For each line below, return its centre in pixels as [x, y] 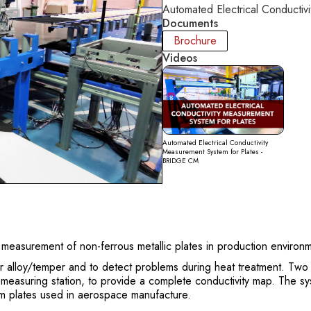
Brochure [195, 41]
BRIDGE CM [180, 160]
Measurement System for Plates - [212, 151]
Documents [190, 24]
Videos [180, 58]
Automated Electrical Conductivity [215, 142]
